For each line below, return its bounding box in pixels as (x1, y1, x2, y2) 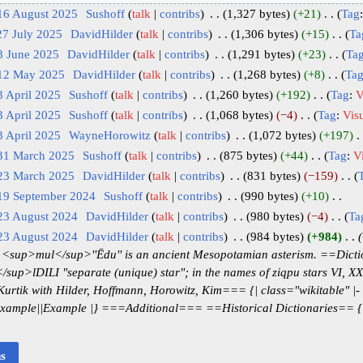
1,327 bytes (226, 6, 286, 20)
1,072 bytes (252, 128, 312, 142)
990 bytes (244, 189, 294, 203)
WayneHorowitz (68, 128, 151, 142)
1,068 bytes (209, 108, 269, 122)
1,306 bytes (234, 27, 294, 41)
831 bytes (246, 169, 297, 182)
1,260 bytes (209, 88, 269, 101)
